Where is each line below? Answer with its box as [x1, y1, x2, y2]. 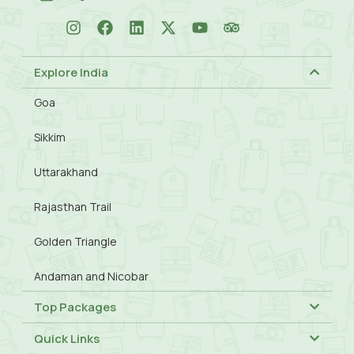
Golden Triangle [33, 233, 117, 249]
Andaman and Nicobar [33, 268, 149, 284]
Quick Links [33, 330, 100, 347]
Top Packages [33, 298, 116, 315]
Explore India [33, 63, 108, 81]
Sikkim [33, 129, 66, 145]
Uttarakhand [33, 164, 98, 179]
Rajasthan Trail [33, 198, 111, 214]
